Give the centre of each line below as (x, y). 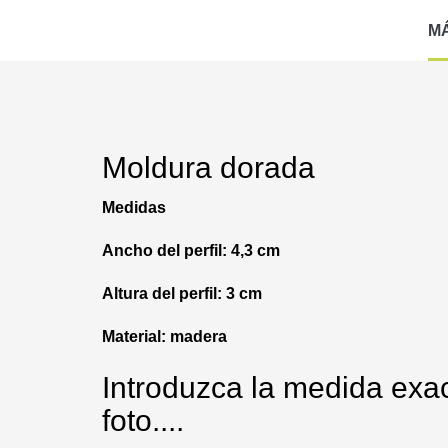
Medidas (134, 208)
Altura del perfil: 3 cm (182, 294)
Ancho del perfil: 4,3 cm (191, 251)
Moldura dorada (212, 168)
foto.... (147, 421)
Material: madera (164, 337)
